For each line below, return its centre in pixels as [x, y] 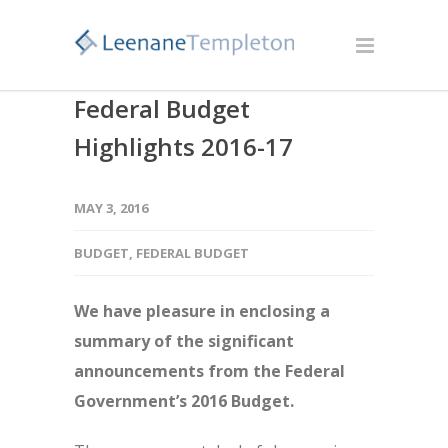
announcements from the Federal [209, 371]
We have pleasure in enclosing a [202, 311]
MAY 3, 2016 [111, 208]
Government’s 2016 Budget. [184, 401]
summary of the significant [184, 341]
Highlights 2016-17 [183, 146]
